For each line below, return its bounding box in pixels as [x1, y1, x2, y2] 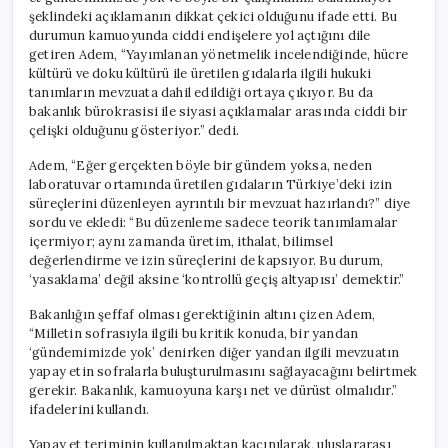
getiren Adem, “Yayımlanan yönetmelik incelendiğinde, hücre [29, 45, 409, 63]
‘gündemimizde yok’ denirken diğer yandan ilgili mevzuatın [29, 343, 400, 361]
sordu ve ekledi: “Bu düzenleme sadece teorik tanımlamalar [29, 213, 398, 231]
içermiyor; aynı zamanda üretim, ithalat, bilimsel [29, 232, 333, 250]
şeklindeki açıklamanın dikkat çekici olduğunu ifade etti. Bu [29, 7, 397, 25]
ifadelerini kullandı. [29, 400, 150, 418]
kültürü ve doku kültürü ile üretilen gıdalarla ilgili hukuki [29, 64, 372, 82]
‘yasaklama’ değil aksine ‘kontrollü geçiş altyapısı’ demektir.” [29, 270, 405, 288]
